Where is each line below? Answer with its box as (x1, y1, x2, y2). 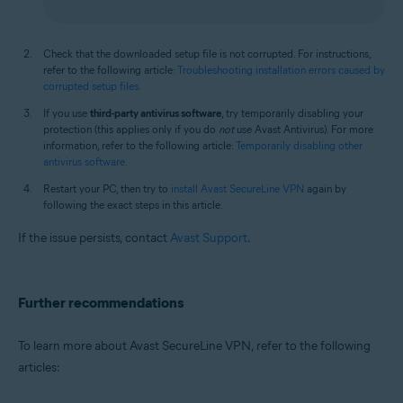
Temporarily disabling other (236, 138, 363, 152)
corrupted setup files (43, 78, 139, 93)
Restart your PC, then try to (43, 181, 171, 195)
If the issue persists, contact (18, 229, 170, 246)
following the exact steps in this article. (43, 197, 223, 211)
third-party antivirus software (90, 105, 221, 120)
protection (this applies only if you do (43, 121, 219, 136)
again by (304, 181, 346, 195)
